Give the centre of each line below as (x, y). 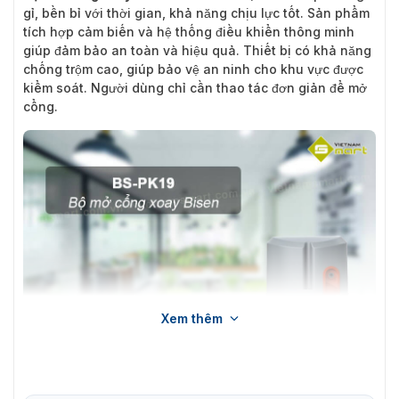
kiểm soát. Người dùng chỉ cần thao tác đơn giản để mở (195, 87)
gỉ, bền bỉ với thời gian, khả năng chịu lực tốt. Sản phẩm (196, 12)
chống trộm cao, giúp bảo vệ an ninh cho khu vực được (193, 69)
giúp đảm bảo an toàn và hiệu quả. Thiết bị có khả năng (197, 50)
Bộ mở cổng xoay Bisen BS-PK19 (199, 375)
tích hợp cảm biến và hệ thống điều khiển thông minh (189, 31)
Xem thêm (191, 318)
